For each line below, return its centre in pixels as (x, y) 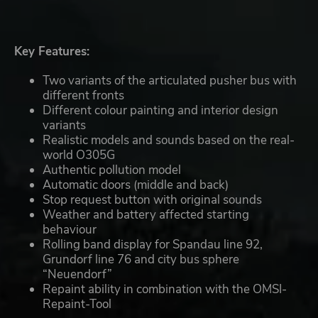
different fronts (83, 96)
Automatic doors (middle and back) (136, 185)
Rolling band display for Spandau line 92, (153, 245)
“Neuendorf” (77, 275)
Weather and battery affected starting (146, 215)
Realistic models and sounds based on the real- (169, 141)
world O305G (79, 155)
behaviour (70, 230)
